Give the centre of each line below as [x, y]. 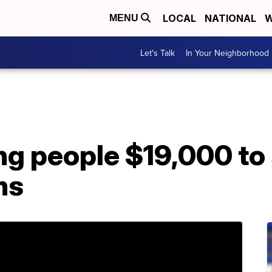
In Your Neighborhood [227, 53]
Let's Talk [158, 53]
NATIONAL [230, 18]
